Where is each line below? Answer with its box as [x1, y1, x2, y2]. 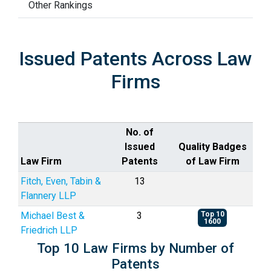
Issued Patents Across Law [19, 47, 252, 70]
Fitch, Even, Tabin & [21, 175, 101, 187]
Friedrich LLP [21, 224, 77, 236]
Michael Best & [21, 210, 85, 221]
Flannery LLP [21, 190, 76, 201]
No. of [125, 126, 154, 138]
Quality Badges [178, 141, 247, 152]
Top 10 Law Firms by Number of [37, 240, 234, 256]
